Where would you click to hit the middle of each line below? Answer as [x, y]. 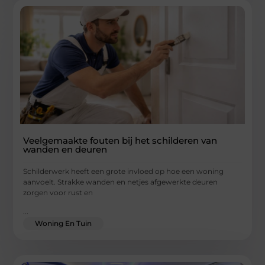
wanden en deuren [65, 149]
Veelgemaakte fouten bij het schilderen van [120, 140]
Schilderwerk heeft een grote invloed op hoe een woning [124, 171]
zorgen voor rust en [58, 192]
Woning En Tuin [64, 224]
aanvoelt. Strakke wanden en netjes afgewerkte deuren [121, 182]
